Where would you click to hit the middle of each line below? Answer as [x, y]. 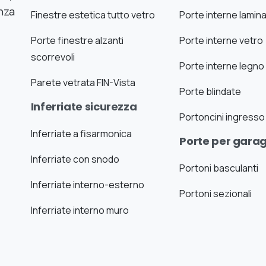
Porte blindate [210, 92]
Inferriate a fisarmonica [81, 134]
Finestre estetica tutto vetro [93, 15]
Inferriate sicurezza [84, 107]
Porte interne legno [222, 66]
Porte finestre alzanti [77, 41]
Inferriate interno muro [80, 210]
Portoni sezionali [216, 194]
